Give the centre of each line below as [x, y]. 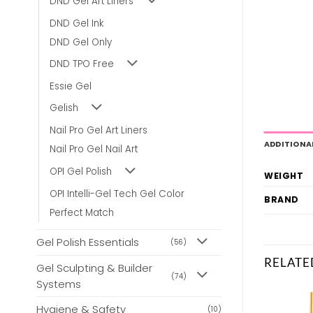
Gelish [64, 108]
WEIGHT [284, 175]
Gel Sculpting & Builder [94, 268]
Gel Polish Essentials [88, 242]
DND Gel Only [81, 42]
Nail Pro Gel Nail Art [94, 150]
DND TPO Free [82, 64]
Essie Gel [71, 87]
